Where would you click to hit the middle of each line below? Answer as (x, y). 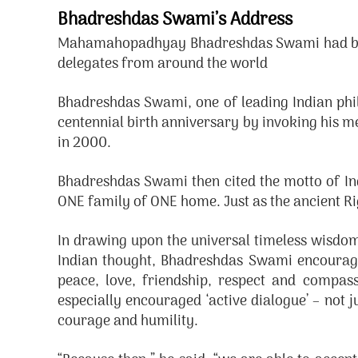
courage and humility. (128, 322)
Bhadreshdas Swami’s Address (175, 20)
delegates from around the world (163, 64)
